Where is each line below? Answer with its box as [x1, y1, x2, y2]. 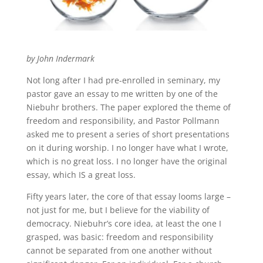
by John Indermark [26, 52, 95, 64]
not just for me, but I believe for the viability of [26, 204, 210, 215]
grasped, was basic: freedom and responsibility [26, 231, 213, 242]
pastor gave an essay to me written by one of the [26, 87, 218, 99]
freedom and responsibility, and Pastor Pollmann [26, 114, 220, 126]
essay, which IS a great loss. [26, 168, 136, 180]
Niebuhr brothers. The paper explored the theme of [26, 101, 231, 113]
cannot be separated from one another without [26, 244, 212, 256]
